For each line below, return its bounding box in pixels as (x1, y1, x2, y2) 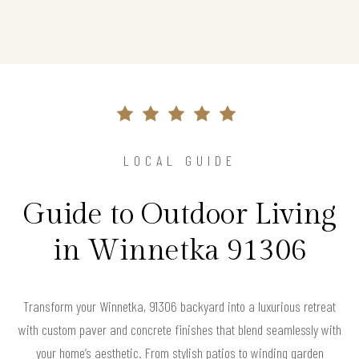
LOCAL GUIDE (123, 151, 236, 169)
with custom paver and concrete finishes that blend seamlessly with (18, 320, 341, 338)
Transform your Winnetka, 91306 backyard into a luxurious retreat (23, 296, 336, 315)
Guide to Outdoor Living (22, 197, 337, 232)
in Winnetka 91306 (52, 233, 307, 268)
